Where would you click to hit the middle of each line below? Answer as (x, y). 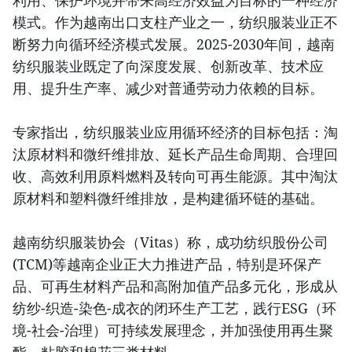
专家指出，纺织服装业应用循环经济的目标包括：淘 (175, 132)
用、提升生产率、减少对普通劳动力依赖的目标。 (168, 88)
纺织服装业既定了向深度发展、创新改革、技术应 (168, 66)
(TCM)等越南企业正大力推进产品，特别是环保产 (167, 264)
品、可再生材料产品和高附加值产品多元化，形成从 (175, 286)
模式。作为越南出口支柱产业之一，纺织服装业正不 (175, 22)
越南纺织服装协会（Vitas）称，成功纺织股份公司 (170, 242)
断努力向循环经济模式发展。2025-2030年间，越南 (174, 44)
